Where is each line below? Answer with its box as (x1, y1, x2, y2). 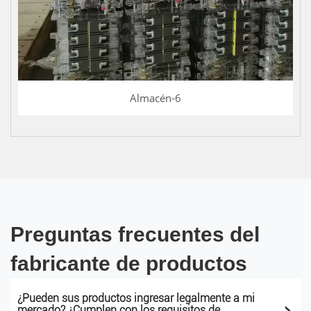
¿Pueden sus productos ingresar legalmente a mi (17, 292, 255, 305)
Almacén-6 (130, 91, 181, 105)
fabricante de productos (10, 252, 247, 275)
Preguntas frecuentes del (10, 223, 260, 246)
